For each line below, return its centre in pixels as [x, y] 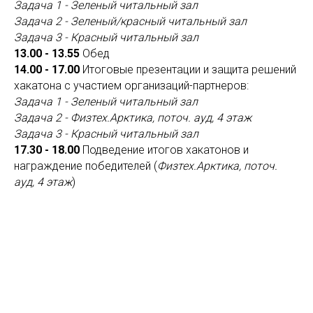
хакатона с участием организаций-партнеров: [131, 86]
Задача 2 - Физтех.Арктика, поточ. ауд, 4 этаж [133, 118]
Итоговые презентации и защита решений [188, 70]
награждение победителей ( [86, 166]
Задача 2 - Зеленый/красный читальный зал [130, 22]
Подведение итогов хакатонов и [164, 150]
